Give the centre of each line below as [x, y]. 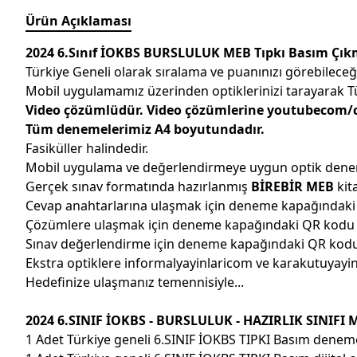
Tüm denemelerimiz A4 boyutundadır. [145, 129]
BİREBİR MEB [292, 186]
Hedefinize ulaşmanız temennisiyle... [135, 282]
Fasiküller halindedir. [87, 148]
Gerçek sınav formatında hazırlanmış [138, 186]
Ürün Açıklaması [78, 20]
